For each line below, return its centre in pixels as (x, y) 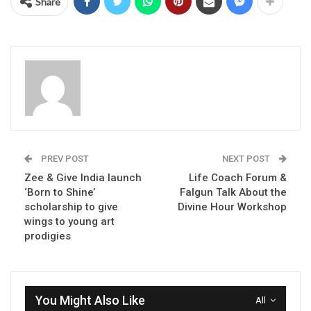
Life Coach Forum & (238, 178)
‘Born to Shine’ (60, 193)
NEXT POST (247, 159)
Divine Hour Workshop (232, 207)
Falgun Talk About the (233, 193)
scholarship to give (71, 207)
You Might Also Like (90, 301)
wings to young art (69, 222)
